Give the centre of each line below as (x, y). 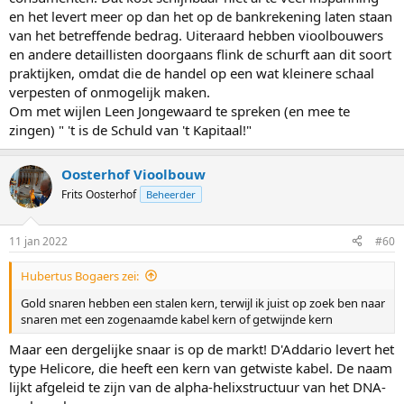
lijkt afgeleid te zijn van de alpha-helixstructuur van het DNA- (197, 387)
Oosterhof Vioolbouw (133, 174)
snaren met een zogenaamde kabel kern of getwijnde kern (177, 319)
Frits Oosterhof (99, 195)
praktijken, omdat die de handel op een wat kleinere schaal (192, 73)
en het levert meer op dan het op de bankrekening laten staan (201, 17)
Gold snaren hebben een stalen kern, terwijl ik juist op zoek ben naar (203, 303)
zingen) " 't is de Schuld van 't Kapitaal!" (130, 130)
